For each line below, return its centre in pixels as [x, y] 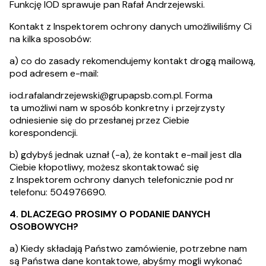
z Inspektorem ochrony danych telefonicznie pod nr [122, 180]
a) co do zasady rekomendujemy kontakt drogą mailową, [132, 61]
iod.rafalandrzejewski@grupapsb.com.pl [95, 95]
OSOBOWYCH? [44, 227]
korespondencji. [44, 133]
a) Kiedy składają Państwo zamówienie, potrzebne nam [128, 248]
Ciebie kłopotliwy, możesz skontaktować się [104, 167]
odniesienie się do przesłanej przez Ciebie [99, 120]
